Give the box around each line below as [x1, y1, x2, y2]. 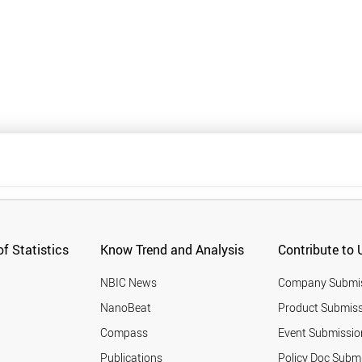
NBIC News [100, 275, 158, 291]
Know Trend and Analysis [100, 241, 245, 259]
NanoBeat [100, 300, 152, 316]
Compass [100, 325, 149, 341]
